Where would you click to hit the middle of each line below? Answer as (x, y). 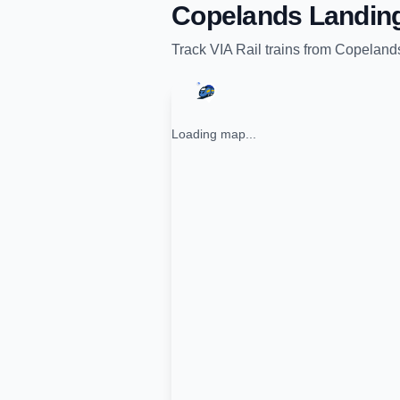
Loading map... (214, 134)
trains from (298, 50)
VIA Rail (236, 50)
